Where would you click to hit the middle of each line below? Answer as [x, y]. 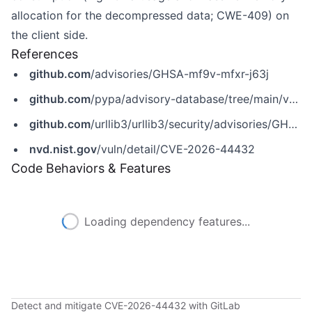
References [45, 54]
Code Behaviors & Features [91, 168]
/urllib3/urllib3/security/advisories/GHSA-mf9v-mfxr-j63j [189, 124]
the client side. [49, 35]
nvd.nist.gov [63, 149]
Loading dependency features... [167, 221]
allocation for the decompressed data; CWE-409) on [150, 15]
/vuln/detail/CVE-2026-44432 [176, 149]
